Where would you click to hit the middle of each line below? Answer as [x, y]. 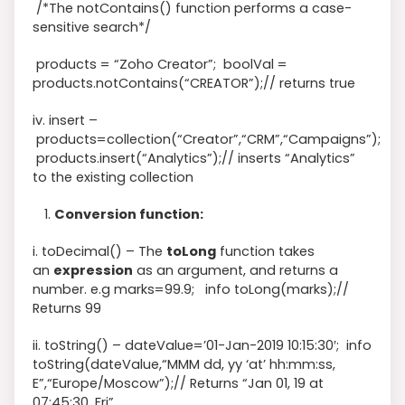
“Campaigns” [327, 139]
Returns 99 [67, 308]
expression [93, 270]
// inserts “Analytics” [288, 158]
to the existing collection [113, 177]
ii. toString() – [79, 345]
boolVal [250, 64]
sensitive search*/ [92, 27]
